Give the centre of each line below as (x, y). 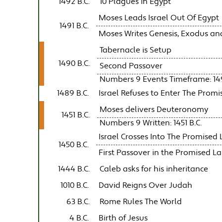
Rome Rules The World (141, 202)
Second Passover (131, 66)
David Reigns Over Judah (146, 185)
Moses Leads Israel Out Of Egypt (159, 18)
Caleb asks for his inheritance (154, 169)
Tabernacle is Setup (136, 50)
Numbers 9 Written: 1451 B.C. (151, 123)
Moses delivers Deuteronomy (154, 110)
